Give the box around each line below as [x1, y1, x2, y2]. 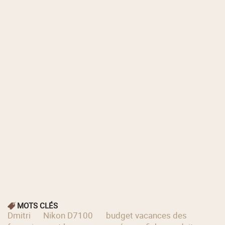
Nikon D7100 [43, 209, 93, 221]
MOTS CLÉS [17, 200, 58, 211]
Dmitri [8, 209, 31, 221]
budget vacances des [105, 209, 187, 221]
